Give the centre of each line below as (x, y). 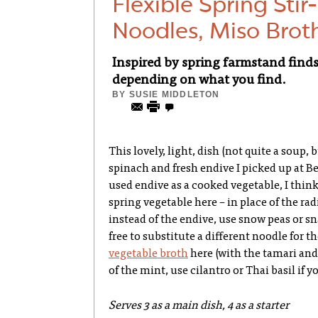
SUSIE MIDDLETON (174, 94)
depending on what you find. (199, 81)
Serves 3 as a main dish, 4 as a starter (199, 306)
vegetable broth (148, 254)
